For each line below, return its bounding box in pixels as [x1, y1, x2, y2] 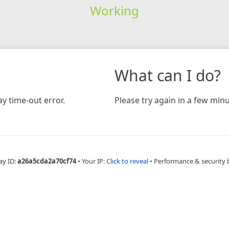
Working [89, 2, 139, 19]
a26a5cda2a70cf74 [17, 156, 76, 166]
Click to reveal [106, 156, 148, 166]
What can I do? [114, 64, 221, 86]
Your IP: [81, 156, 106, 166]
